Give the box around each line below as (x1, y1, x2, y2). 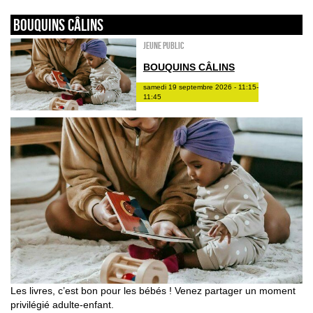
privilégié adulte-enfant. (10, 299, 114, 311)
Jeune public (143, 40, 184, 51)
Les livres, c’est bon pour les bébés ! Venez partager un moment (10, 285, 296, 297)
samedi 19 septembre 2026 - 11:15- (143, 83, 259, 91)
